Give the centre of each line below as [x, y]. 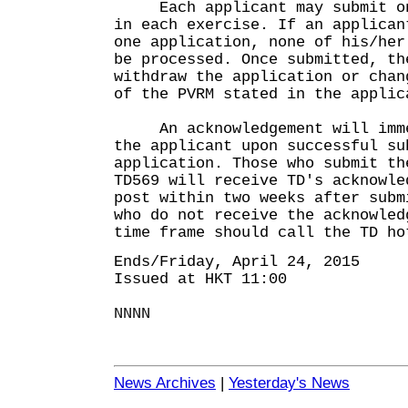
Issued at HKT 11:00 [200, 279]
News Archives [165, 383]
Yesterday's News [289, 383]
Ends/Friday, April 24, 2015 [237, 262]
